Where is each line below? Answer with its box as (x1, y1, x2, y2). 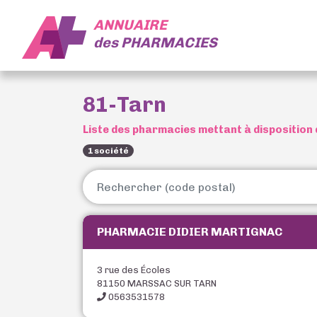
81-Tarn (83, 92, 166, 117)
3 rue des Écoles (97, 265, 171, 275)
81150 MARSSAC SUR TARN (97, 278, 217, 289)
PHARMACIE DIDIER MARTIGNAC (97, 225, 282, 238)
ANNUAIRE (93, 16, 167, 33)
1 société (88, 146, 129, 156)
